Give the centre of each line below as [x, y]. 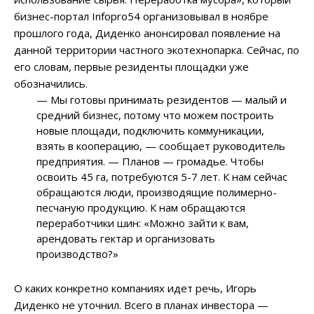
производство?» [78, 254]
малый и [265, 100]
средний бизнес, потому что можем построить [156, 115]
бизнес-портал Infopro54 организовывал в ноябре [141, 16]
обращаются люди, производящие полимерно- [157, 192]
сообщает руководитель [221, 146]
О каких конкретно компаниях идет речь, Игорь [135, 288]
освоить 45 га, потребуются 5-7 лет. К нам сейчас [162, 177]
